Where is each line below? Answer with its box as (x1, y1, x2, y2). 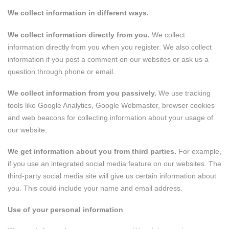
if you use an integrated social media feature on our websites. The (8, 159, 221, 168)
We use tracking (156, 88, 211, 97)
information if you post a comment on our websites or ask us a (8, 55, 209, 63)
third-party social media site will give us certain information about (8, 172, 216, 180)
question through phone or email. (8, 67, 115, 76)
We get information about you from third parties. (8, 147, 176, 155)
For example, (176, 147, 221, 155)
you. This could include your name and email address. (8, 184, 182, 192)
